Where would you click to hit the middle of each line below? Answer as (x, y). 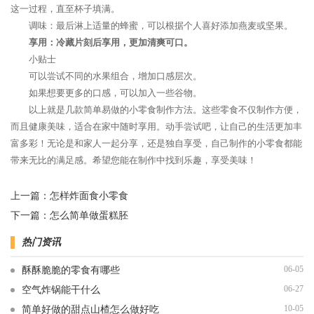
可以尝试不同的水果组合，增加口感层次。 (115, 76)
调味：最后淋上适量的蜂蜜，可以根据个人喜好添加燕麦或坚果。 (161, 26)
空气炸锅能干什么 (61, 290)
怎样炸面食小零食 (89, 196)
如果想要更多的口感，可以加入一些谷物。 (115, 93)
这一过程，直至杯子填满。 (65, 9)
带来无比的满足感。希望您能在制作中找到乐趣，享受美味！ (134, 160)
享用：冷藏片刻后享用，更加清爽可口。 (111, 42)
